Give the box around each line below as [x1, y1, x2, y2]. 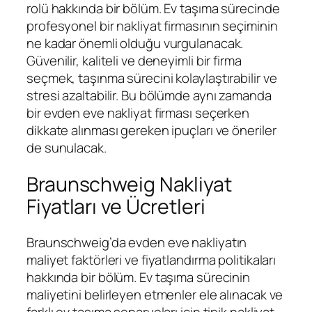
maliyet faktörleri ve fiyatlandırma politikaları [26, 251, 276, 270]
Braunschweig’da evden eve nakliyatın [26, 233, 247, 252]
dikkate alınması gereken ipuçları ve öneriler [26, 120, 276, 139]
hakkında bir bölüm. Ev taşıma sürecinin [26, 268, 251, 287]
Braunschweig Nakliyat [26, 170, 232, 198]
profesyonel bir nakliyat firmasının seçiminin [26, 16, 278, 35]
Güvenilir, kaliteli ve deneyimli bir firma [26, 51, 242, 70]
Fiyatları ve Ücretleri [26, 192, 205, 220]
